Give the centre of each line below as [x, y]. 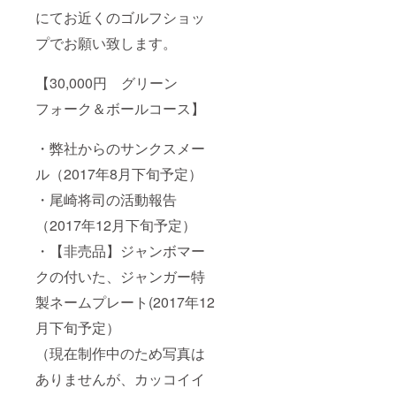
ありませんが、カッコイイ [120, 379]
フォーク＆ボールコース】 [120, 109]
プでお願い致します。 [106, 43]
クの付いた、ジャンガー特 [120, 277]
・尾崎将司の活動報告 [106, 200]
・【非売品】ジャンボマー [120, 251]
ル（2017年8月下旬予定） [119, 174]
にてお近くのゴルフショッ [120, 18]
